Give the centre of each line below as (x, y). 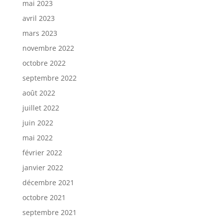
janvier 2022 (43, 168)
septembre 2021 (49, 213)
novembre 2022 (48, 48)
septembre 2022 (49, 78)
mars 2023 (40, 33)
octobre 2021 (44, 198)
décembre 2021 (48, 183)
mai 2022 (37, 138)
